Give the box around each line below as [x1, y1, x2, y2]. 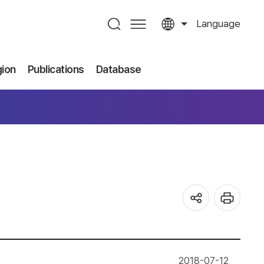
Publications [27, 63, 84, 75]
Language [196, 18, 240, 29]
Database [95, 63, 141, 75]
